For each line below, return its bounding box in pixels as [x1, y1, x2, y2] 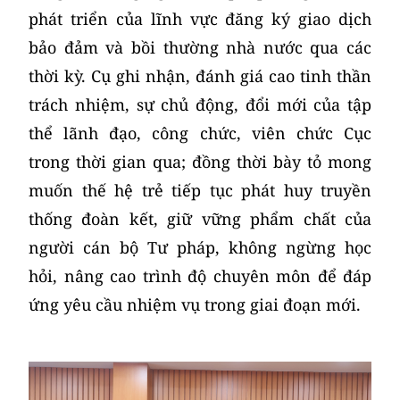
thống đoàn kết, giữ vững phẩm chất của [29, 208, 371, 229]
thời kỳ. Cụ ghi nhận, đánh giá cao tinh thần [29, 65, 371, 87]
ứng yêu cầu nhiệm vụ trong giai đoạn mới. [29, 294, 361, 315]
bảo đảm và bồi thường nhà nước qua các [29, 37, 371, 58]
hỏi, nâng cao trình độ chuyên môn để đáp [29, 265, 371, 287]
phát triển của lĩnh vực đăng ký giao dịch [29, 8, 371, 29]
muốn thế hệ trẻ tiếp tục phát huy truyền [29, 179, 371, 201]
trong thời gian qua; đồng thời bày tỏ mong [29, 151, 371, 172]
